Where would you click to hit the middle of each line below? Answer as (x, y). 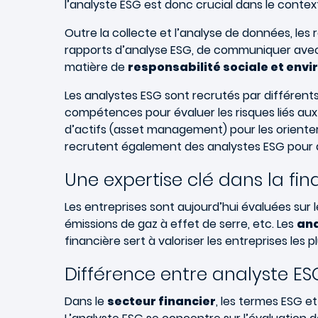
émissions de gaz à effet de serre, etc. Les (181, 224)
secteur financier (161, 301)
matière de (96, 67)
